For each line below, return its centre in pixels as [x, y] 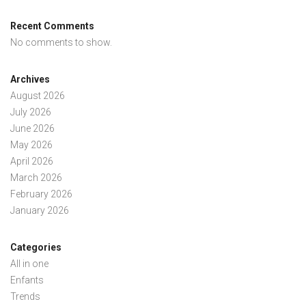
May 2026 [31, 145]
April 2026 [32, 162]
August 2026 [38, 96]
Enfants [27, 280]
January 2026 [40, 211]
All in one [29, 264]
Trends [25, 297]
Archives [30, 80]
